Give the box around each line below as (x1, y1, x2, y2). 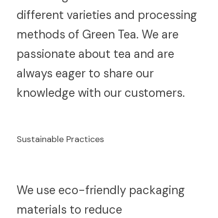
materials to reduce (17, 202, 122, 217)
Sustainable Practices (17, 133, 104, 145)
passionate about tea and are (17, 46, 174, 61)
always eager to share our (17, 66, 154, 81)
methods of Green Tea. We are (17, 27, 179, 42)
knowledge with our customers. (17, 85, 185, 100)
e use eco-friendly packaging (27, 182, 185, 198)
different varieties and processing (17, 7, 197, 22)
